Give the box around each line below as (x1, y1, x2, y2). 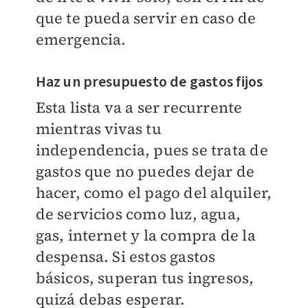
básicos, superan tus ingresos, (35, 267, 254, 289)
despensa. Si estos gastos (35, 246, 216, 267)
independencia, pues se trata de (35, 140, 268, 161)
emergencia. (35, 29, 126, 50)
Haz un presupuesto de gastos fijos (35, 71, 263, 93)
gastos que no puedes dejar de (35, 161, 255, 182)
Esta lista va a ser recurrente (35, 97, 243, 118)
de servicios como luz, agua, (35, 203, 241, 225)
